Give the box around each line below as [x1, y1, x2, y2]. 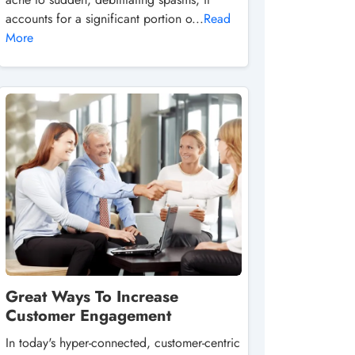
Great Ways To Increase [6, 285, 178, 308]
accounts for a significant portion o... [6, 10, 204, 28]
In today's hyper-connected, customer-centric [6, 334, 240, 352]
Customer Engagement [6, 304, 171, 327]
